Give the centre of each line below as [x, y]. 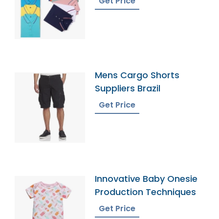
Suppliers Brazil [128, 88]
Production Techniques [146, 192]
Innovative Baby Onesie [146, 178]
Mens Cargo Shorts [137, 75]
